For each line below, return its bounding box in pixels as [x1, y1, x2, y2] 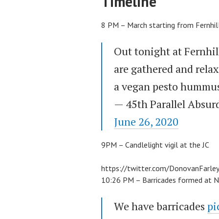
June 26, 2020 [114, 114, 178, 129]
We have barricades [114, 199, 207, 214]
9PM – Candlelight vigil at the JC [101, 140, 209, 150]
